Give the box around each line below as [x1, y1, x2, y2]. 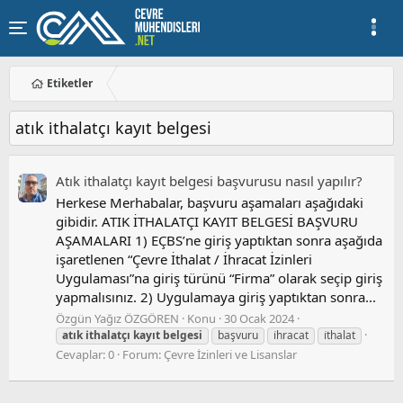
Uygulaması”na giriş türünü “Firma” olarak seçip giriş [56, 269, 382, 288]
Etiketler [47, 76, 94, 92]
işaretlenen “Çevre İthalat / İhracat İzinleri [56, 250, 312, 269]
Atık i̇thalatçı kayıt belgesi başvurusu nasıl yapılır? [56, 171, 363, 190]
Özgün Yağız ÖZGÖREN [56, 310, 179, 327]
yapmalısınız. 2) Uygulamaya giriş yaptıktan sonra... [56, 288, 376, 307]
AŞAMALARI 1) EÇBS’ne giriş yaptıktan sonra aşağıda [56, 231, 382, 250]
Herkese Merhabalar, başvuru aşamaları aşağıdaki [56, 193, 363, 212]
